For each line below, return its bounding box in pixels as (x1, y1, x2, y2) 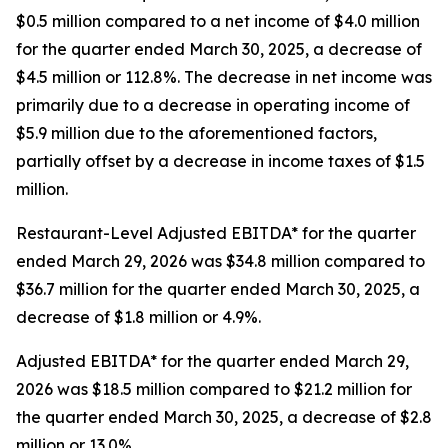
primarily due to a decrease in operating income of (16, 95, 410, 115)
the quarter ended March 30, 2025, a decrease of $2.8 (16, 407, 432, 427)
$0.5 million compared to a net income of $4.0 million (16, 11, 420, 31)
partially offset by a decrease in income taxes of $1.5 (16, 151, 425, 171)
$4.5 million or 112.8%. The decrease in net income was (16, 67, 432, 87)
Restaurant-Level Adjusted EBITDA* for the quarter (16, 223, 416, 243)
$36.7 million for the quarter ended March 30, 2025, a (16, 279, 420, 299)
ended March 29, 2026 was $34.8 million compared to (16, 251, 425, 271)
